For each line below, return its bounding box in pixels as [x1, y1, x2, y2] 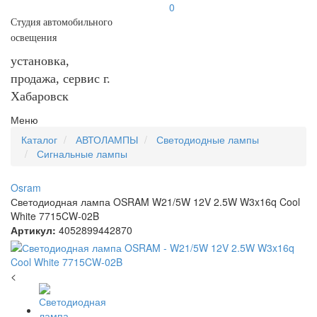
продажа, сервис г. [11, 71, 110, 86]
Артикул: [11, 223, 56, 237]
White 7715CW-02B [11, 209, 99, 223]
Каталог [21, 132, 57, 146]
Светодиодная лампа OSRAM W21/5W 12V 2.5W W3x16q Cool [11, 195, 300, 209]
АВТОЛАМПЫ [76, 132, 138, 146]
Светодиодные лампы [156, 132, 259, 146]
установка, [11, 54, 69, 68]
